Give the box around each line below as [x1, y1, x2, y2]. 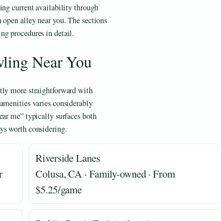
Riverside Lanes [36, 150, 100, 165]
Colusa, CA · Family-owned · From [36, 166, 175, 181]
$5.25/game [36, 182, 82, 196]
